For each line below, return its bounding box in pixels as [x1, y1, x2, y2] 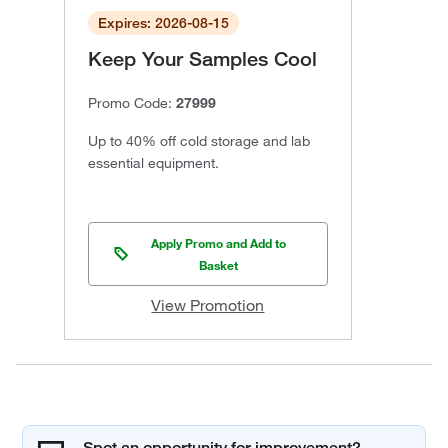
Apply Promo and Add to [151, 234, 287, 251]
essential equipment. [88, 153, 219, 172]
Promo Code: [88, 93, 176, 112]
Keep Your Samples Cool [88, 46, 317, 71]
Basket [199, 256, 239, 273]
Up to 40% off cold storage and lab [88, 131, 310, 150]
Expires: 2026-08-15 [98, 13, 229, 32]
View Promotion [151, 294, 265, 315]
